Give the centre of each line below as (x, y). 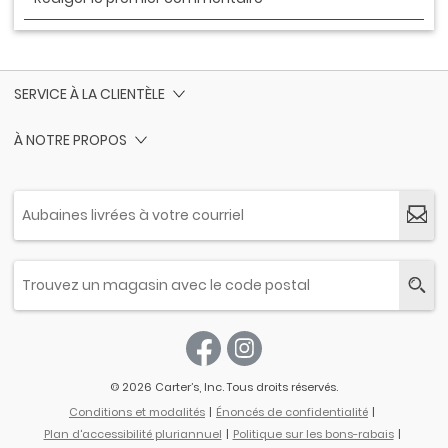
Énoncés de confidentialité (292, 411)
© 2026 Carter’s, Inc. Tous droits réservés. (224, 386)
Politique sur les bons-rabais (313, 433)
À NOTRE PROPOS (70, 139)
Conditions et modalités (137, 411)
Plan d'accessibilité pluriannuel (132, 433)
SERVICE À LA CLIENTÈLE (89, 93)
